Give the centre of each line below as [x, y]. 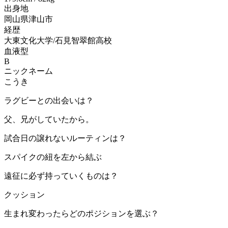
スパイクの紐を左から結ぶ [53, 157]
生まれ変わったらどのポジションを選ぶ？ [81, 214]
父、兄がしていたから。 [49, 120]
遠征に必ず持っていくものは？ [61, 176]
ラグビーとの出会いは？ [49, 101]
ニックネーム [28, 71]
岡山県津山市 [28, 19]
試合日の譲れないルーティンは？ [65, 138]
